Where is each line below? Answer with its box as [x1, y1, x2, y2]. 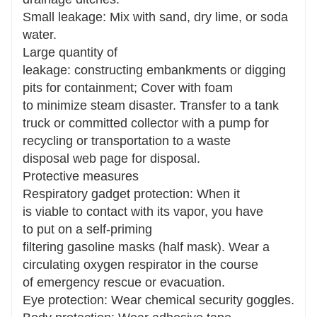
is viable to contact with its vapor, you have [23, 204, 263, 219]
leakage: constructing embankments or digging [23, 62, 286, 77]
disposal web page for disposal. [23, 151, 200, 166]
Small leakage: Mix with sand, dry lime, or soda [23, 9, 288, 24]
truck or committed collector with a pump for [23, 115, 269, 130]
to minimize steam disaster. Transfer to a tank [23, 98, 279, 113]
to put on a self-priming [23, 221, 152, 236]
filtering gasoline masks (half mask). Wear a [23, 239, 270, 254]
